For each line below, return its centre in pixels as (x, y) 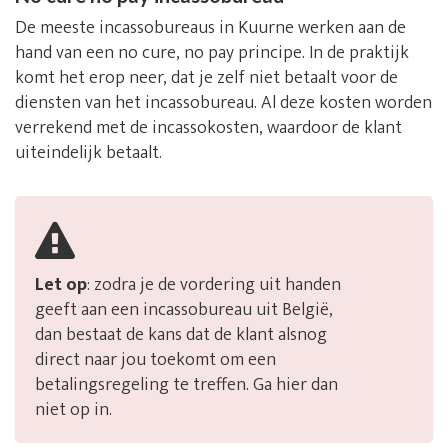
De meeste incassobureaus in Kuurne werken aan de (210, 28)
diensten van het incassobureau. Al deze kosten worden (223, 103)
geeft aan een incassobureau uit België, (184, 310)
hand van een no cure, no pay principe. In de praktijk (212, 53)
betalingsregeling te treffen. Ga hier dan (186, 385)
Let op (61, 285)
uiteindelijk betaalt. (88, 153)
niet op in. (73, 410)
